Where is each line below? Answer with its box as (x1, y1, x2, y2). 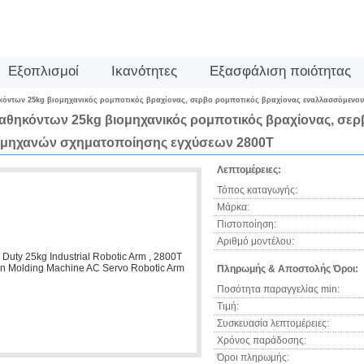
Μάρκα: (217, 201, 249, 213)
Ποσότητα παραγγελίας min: (217, 284, 340, 295)
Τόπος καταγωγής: (217, 184, 297, 196)
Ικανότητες (111, 63, 177, 79)
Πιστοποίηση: (217, 219, 276, 230)
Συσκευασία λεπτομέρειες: (217, 318, 329, 329)
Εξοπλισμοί (8, 63, 79, 79)
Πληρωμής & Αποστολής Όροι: (217, 263, 358, 275)
